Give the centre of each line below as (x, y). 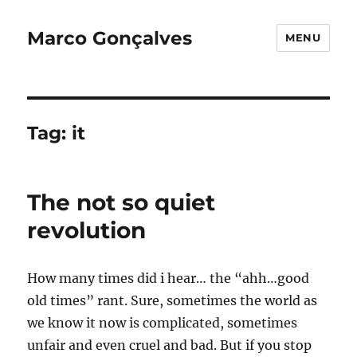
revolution (87, 230)
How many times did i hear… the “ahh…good (169, 278)
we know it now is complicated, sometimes (163, 323)
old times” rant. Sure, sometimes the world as (173, 300)
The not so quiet (122, 202)
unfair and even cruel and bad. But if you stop (170, 345)
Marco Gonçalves (110, 38)
